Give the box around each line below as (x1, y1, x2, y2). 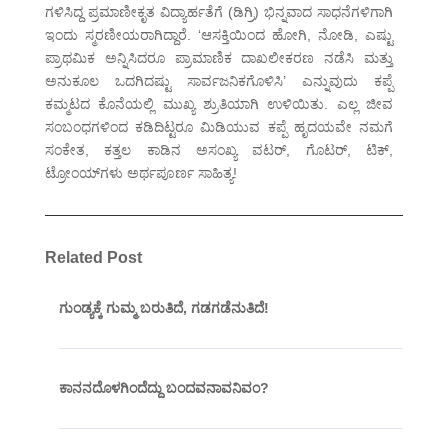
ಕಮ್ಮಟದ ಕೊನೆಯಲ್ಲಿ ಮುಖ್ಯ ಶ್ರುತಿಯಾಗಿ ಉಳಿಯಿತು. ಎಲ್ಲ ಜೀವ (44, 96, 394, 113)
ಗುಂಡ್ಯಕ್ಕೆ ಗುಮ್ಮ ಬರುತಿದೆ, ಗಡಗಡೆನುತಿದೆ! (58, 300, 269, 317)
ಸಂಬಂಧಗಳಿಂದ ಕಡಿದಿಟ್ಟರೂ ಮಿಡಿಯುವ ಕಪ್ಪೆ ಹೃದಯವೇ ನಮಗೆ (44, 119, 394, 136)
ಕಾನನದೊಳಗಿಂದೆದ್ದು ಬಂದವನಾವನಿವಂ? (58, 380, 269, 397)
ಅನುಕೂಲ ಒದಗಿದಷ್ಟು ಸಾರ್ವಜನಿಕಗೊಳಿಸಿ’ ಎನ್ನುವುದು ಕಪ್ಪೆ (44, 73, 394, 90)
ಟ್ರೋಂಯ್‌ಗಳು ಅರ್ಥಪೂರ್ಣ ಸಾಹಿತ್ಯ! (44, 165, 237, 182)
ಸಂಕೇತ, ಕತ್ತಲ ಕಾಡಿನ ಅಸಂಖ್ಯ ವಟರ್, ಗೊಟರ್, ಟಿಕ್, (44, 142, 394, 159)
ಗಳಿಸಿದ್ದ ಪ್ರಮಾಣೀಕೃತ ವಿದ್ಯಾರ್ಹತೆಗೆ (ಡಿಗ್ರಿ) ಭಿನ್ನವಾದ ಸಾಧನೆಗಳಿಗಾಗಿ (44, 4, 394, 21)
